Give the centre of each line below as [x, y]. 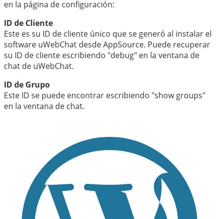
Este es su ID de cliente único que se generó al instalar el [108, 34]
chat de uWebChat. [39, 66]
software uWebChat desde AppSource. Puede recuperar [107, 45]
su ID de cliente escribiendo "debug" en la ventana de [102, 55]
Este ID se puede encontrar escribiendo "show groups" [105, 96]
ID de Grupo [27, 85]
